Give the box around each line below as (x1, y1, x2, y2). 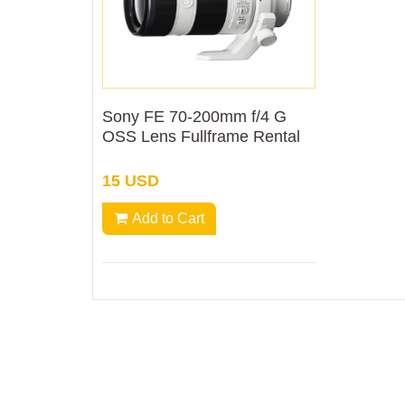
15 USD (102, 171, 159, 190)
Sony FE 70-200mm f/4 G (102, 107, 287, 126)
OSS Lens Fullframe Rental (102, 127, 300, 146)
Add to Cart (132, 210, 204, 226)
